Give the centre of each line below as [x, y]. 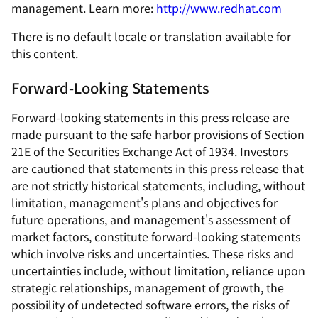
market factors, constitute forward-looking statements [156, 236]
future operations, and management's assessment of [151, 219]
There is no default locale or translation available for [151, 36]
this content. [45, 53]
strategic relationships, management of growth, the [148, 287]
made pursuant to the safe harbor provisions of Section [158, 134]
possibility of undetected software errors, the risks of [150, 305]
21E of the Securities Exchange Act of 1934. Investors [150, 151]
